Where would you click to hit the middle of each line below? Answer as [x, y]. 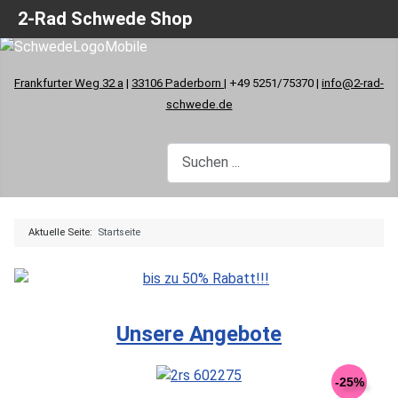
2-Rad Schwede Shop [105, 19]
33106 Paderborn [178, 83]
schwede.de [199, 104]
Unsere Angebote [199, 334]
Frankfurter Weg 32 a [69, 83]
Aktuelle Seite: [63, 232]
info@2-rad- [353, 83]
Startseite [119, 232]
